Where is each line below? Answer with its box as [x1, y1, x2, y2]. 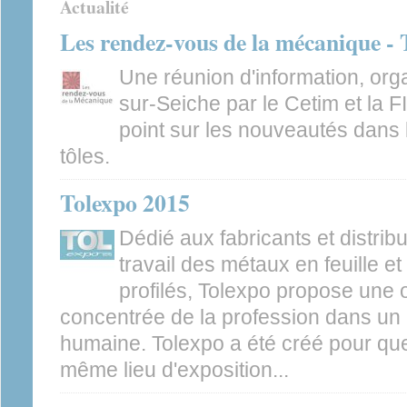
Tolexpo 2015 [60, 185, 190, 220]
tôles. [60, 144, 110, 168]
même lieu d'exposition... [60, 358, 289, 382]
